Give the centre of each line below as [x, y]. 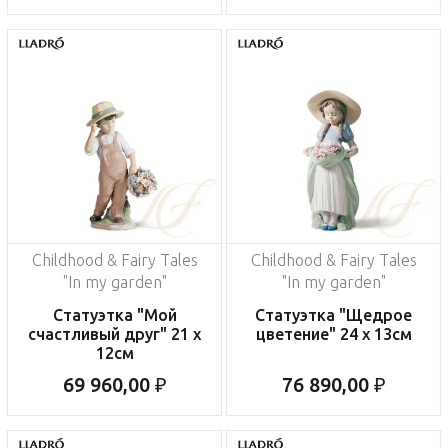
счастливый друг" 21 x [114, 334]
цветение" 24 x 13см [333, 334]
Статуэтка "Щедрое [333, 315]
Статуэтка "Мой [114, 315]
